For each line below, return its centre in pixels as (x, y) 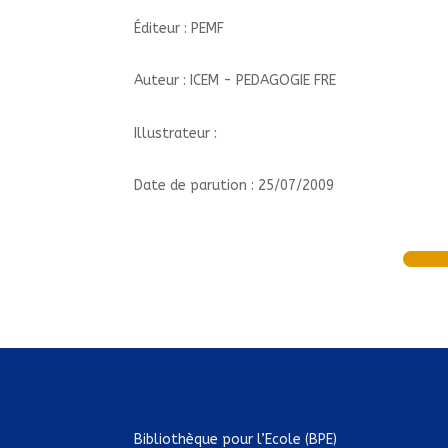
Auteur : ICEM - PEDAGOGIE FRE (235, 81)
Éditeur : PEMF (179, 28)
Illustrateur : (176, 133)
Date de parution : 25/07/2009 (234, 186)
